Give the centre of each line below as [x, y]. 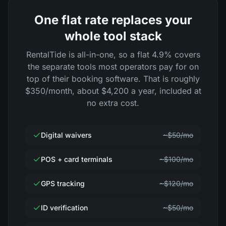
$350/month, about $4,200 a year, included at [113, 91]
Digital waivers [66, 135]
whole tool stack [113, 36]
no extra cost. [113, 103]
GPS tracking [63, 183]
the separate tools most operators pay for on [113, 67]
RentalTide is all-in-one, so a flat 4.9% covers [113, 54]
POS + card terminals [77, 159]
